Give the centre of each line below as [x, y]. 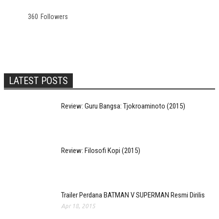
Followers [54, 17]
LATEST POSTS [38, 81]
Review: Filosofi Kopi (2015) [101, 151]
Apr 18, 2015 [78, 206]
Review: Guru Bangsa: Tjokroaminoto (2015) [123, 106]
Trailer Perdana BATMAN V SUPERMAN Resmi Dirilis [133, 195]
